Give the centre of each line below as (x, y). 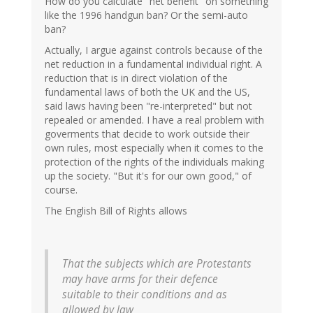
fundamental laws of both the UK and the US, (147, 92)
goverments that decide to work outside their (147, 134)
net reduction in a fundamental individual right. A (153, 64)
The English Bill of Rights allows (116, 211)
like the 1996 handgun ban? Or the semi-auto (146, 15)
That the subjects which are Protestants (157, 264)
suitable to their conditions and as (145, 295)
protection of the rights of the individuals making (154, 162)
